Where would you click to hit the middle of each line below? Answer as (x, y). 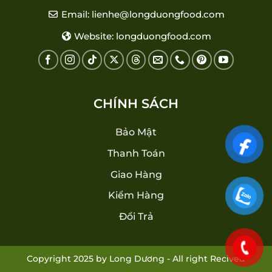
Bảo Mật (136, 132)
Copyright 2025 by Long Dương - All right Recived (136, 258)
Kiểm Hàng (136, 195)
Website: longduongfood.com (142, 36)
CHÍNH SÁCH (136, 104)
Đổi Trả (136, 217)
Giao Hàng (136, 174)
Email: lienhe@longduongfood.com (141, 15)
